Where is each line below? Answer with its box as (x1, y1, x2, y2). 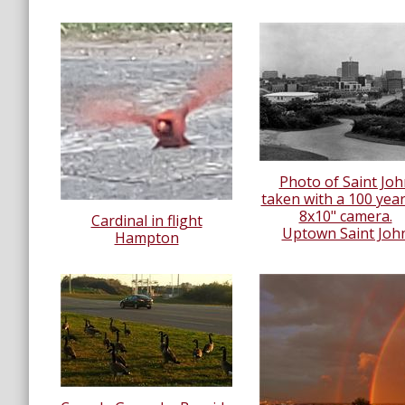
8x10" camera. (298, 205, 392, 226)
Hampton (114, 227, 179, 248)
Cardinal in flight (90, 210, 202, 231)
